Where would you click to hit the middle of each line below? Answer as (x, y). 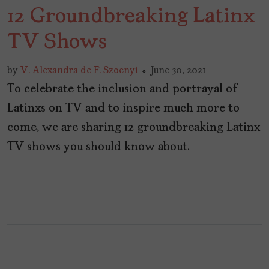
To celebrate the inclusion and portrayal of (122, 90)
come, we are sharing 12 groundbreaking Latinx (134, 128)
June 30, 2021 (178, 71)
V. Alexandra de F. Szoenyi (79, 71)
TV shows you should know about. (98, 147)
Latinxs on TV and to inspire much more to (123, 109)
